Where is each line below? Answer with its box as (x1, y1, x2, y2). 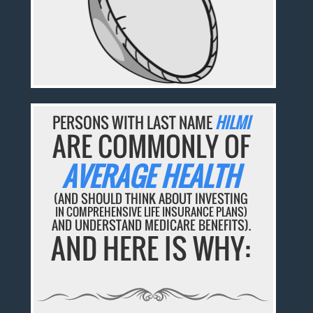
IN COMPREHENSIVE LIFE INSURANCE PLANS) (54, 203, 247, 221)
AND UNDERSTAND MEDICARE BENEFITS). (51, 216, 251, 235)
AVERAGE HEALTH (62, 156, 240, 196)
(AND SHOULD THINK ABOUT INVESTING (54, 189, 249, 208)
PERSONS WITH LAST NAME (52, 111, 215, 134)
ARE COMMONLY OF (52, 126, 250, 166)
